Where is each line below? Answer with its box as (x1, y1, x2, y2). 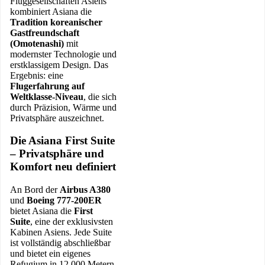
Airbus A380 (60, 184, 111, 195)
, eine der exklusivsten (30, 216, 113, 227)
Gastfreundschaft (10, 27, 79, 38)
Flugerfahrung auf (10, 80, 85, 91)
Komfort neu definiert (10, 160, 116, 173)
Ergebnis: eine (10, 70, 63, 80)
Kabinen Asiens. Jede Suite (10, 227, 112, 237)
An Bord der (10, 184, 60, 195)
